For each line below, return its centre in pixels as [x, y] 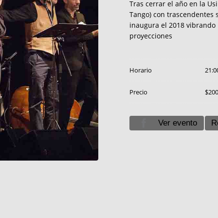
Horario [140, 70]
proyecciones [151, 36]
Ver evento [178, 123]
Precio [138, 92]
